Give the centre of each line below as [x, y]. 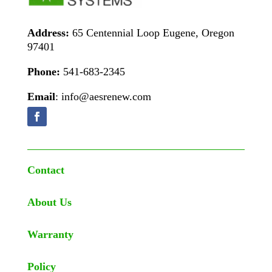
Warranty [50, 234]
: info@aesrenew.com [103, 96]
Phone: [43, 71]
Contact [46, 170]
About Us [49, 202]
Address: [48, 32]
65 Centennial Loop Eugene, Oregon [151, 32]
